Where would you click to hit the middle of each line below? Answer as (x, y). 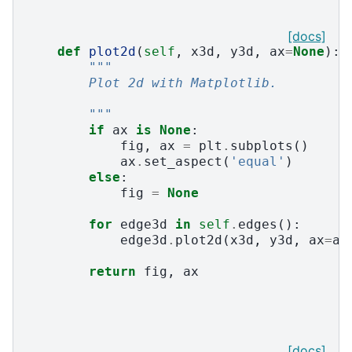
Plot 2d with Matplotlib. (152, 83)
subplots (262, 146)
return (112, 272)
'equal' (258, 162)
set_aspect (183, 162)
